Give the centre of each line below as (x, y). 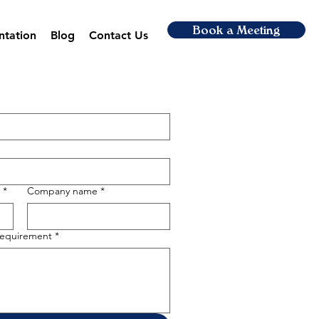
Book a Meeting (236, 30)
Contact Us (118, 35)
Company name (62, 191)
